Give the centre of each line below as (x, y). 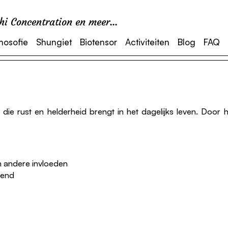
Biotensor (98, 42)
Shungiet (54, 42)
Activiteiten (147, 42)
